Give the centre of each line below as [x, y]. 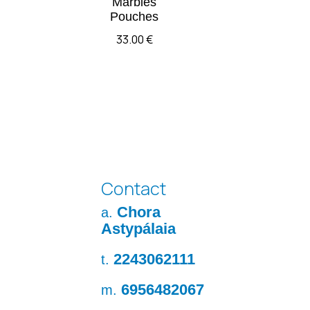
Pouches [135, 16]
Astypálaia [138, 229]
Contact [133, 189]
